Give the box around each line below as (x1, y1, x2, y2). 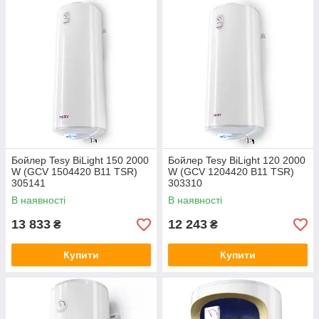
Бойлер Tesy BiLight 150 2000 (11, 155, 149, 166)
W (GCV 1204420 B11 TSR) (168, 166, 294, 177)
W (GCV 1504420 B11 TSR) (11, 166, 137, 177)
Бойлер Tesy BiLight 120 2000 (168, 155, 305, 166)
